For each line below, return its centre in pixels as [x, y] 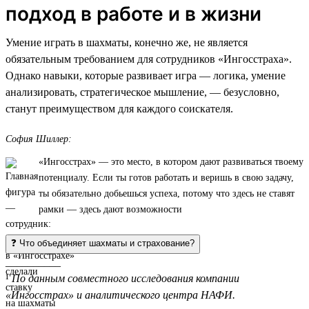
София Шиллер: [39, 139]
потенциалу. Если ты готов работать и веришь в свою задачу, [166, 177]
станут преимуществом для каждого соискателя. [119, 108]
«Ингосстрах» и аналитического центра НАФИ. [120, 295]
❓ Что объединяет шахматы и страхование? [103, 243]
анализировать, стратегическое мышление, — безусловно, [142, 92]
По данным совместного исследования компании [126, 278]
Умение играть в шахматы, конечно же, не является [127, 42]
